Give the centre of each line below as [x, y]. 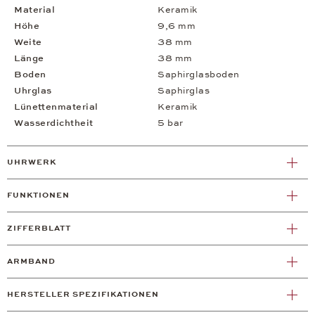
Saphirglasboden [199, 75]
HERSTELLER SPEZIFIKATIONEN [83, 295]
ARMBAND [31, 262]
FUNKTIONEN [38, 195]
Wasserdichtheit [54, 123]
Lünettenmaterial [56, 107]
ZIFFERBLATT [39, 229]
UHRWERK [32, 162]
